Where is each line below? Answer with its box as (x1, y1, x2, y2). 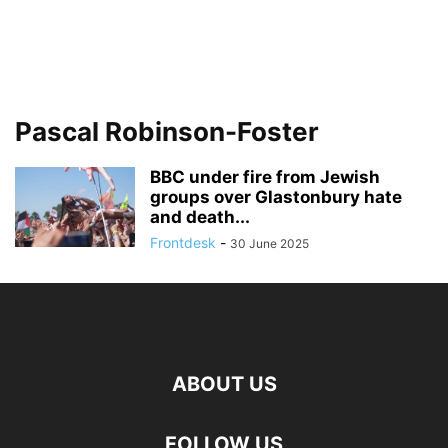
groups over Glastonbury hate (150, 187, 402, 207)
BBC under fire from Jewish (150, 167, 380, 187)
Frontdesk (150, 234, 216, 251)
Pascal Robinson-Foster (15, 116, 319, 147)
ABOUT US (171, 372, 277, 396)
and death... (150, 207, 250, 227)
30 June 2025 (230, 236, 309, 251)
